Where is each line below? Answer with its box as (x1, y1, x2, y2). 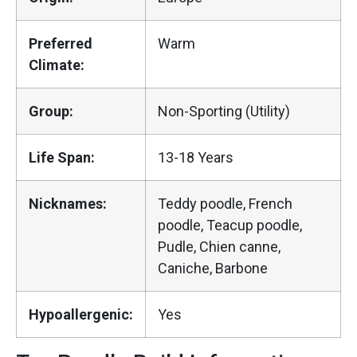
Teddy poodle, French (158, 195, 292, 213)
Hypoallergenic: (29, 306, 133, 324)
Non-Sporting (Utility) (158, 103, 290, 120)
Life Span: (29, 149, 95, 167)
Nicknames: (29, 195, 107, 213)
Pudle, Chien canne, (158, 238, 280, 256)
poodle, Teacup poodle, (158, 217, 302, 234)
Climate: (29, 57, 84, 74)
